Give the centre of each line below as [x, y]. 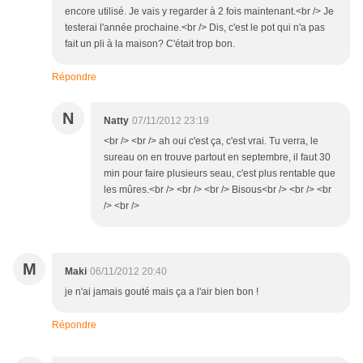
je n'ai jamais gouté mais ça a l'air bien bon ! [162, 292]
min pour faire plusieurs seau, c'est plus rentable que [220, 174]
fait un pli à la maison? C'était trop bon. [150, 44]
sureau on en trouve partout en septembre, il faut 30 [217, 158]
